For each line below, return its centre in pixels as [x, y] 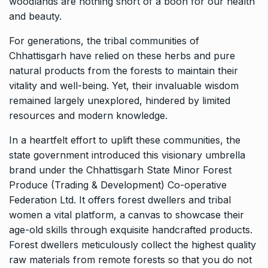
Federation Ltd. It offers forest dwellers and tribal [120, 200]
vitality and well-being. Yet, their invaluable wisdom [124, 86]
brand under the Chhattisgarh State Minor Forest [120, 170]
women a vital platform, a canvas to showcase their [127, 215]
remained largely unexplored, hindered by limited [120, 101]
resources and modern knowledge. [90, 116]
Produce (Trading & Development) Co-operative [118, 185]
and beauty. [35, 16]
